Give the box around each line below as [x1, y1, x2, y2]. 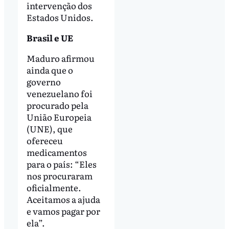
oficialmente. [26, 181, 81, 194]
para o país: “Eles [26, 157, 97, 170]
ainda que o [26, 63, 73, 76]
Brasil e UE [26, 31, 73, 44]
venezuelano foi [26, 87, 93, 100]
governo [26, 75, 61, 88]
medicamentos [26, 146, 87, 158]
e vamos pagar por [26, 204, 100, 217]
